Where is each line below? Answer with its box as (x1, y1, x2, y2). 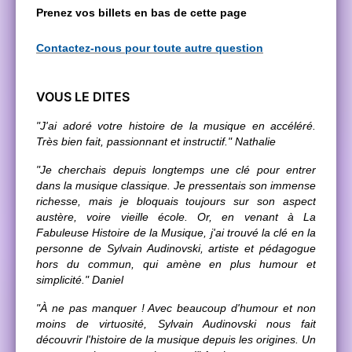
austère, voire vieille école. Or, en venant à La (36, 210, 316, 223)
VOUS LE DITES (36, 88, 130, 104)
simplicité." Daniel (36, 273, 123, 286)
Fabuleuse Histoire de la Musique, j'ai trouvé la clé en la (36, 225, 316, 239)
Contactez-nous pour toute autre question (36, 41, 263, 54)
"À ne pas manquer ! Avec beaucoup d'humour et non (36, 301, 316, 314)
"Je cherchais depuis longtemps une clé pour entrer (36, 163, 316, 176)
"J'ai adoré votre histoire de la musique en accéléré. (36, 119, 316, 132)
